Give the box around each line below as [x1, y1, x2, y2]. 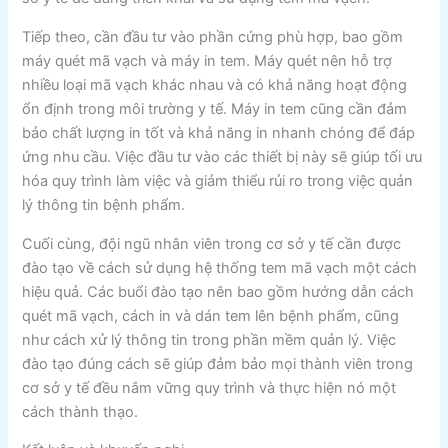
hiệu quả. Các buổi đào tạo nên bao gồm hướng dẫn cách [22, 282, 415, 301]
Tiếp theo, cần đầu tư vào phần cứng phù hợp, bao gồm [22, 27, 404, 46]
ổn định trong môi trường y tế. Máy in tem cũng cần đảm [22, 99, 408, 118]
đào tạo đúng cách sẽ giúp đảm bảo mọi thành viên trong [22, 354, 414, 373]
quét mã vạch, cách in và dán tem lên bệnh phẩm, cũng [22, 306, 400, 325]
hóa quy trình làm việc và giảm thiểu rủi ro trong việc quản [22, 171, 414, 190]
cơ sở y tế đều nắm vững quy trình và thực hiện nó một [22, 378, 397, 397]
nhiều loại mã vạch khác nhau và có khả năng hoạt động [22, 75, 408, 94]
